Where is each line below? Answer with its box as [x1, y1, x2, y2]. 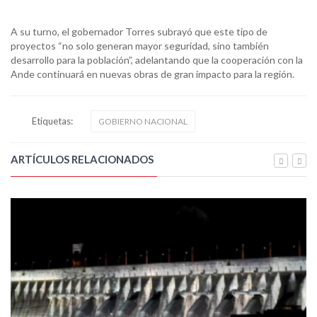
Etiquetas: [32, 115, 73, 127]
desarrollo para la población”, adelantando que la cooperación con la [11, 53, 303, 66]
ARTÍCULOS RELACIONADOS [11, 152, 154, 166]
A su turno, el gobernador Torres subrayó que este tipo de [11, 25, 267, 38]
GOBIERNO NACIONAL [98, 115, 188, 127]
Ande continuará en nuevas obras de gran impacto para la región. [11, 67, 294, 80]
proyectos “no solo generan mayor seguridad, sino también [11, 39, 269, 52]
